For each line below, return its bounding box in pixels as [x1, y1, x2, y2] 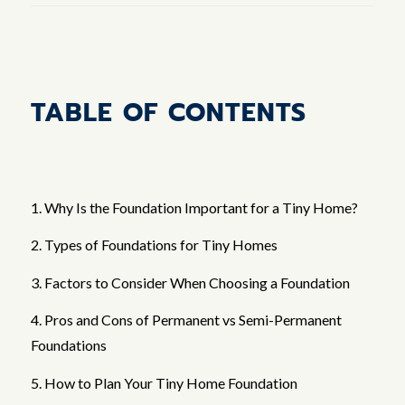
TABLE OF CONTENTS [30, 93, 306, 133]
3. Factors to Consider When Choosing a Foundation [30, 273, 350, 291]
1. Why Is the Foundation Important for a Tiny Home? [30, 198, 358, 216]
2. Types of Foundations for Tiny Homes [30, 236, 278, 254]
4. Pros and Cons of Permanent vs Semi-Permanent [30, 311, 342, 329]
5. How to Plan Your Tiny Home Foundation [30, 374, 297, 391]
